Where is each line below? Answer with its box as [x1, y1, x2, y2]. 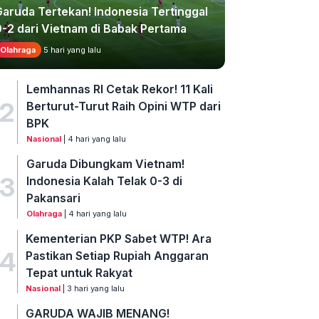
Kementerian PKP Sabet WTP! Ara [26, 231, 212, 246]
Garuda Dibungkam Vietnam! [26, 157, 184, 172]
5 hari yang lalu [41, 45, 101, 56]
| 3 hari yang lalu [61, 283, 125, 294]
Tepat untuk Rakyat [26, 266, 133, 281]
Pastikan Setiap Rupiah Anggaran [26, 249, 209, 263]
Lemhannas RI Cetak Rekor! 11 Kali [26, 82, 213, 97]
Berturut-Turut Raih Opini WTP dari [26, 99, 221, 114]
